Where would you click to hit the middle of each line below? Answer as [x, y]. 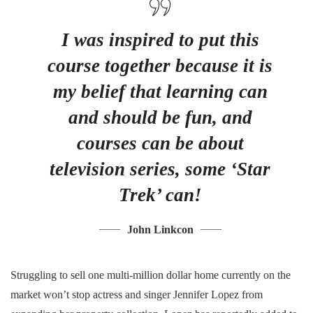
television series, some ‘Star [160, 169]
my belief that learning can [160, 91]
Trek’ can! [160, 195]
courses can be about [160, 143]
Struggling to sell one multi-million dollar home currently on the [151, 275]
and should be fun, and [160, 117]
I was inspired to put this [160, 39]
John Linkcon [160, 229]
